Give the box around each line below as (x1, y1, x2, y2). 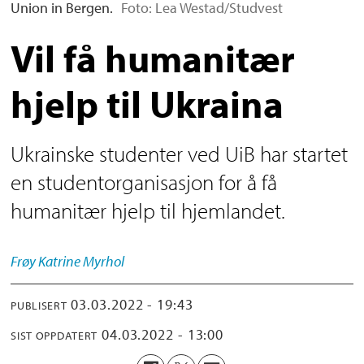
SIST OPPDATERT (11, 328, 98, 343)
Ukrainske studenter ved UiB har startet (11, 140, 349, 168)
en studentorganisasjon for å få (11, 168, 278, 197)
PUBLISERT (11, 298, 67, 313)
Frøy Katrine (11, 252, 81, 271)
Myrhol (83, 252, 125, 271)
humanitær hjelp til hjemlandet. (11, 197, 286, 225)
